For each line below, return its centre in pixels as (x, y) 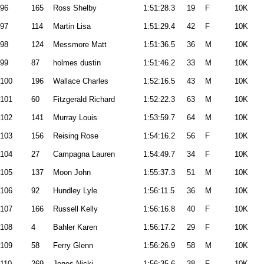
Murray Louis (75, 118)
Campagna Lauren (84, 154)
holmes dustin (77, 63)
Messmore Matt (80, 44)
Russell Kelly (75, 209)
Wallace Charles (81, 81)
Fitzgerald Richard (84, 99)
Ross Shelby (75, 8)
